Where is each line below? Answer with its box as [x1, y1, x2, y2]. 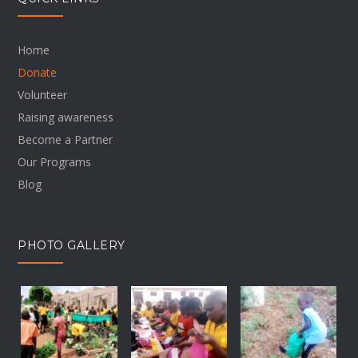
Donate [18, 64, 58, 80]
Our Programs [18, 153, 92, 169]
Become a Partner [18, 131, 113, 147]
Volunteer [18, 86, 68, 102]
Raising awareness [18, 109, 114, 125]
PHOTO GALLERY [18, 237, 125, 253]
